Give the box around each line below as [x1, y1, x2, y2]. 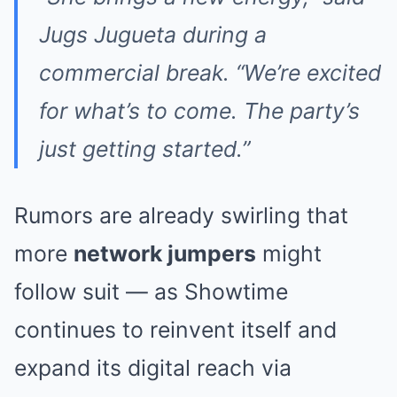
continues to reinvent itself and [14, 316, 337, 344]
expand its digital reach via [14, 354, 292, 382]
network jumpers [74, 240, 256, 268]
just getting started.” [39, 136, 250, 163]
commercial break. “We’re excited [39, 59, 381, 87]
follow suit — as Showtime [14, 278, 288, 306]
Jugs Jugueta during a [39, 21, 267, 49]
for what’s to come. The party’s [39, 97, 360, 125]
